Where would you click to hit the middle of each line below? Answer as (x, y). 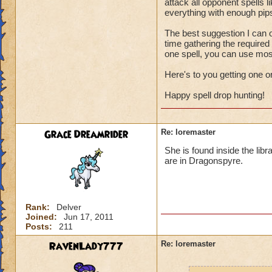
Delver (69, 207)
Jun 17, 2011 (89, 217)
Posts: (40, 226)
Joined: (42, 217)
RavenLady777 (86, 246)
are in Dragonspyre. (204, 161)
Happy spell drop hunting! (215, 95)
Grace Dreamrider (86, 135)
